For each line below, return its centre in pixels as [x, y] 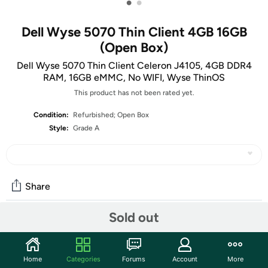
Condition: [51, 115]
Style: [59, 128]
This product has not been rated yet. [134, 93]
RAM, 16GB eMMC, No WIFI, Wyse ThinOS [134, 77]
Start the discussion [52, 253]
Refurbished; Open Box [111, 115]
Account [185, 259]
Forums [134, 259]
